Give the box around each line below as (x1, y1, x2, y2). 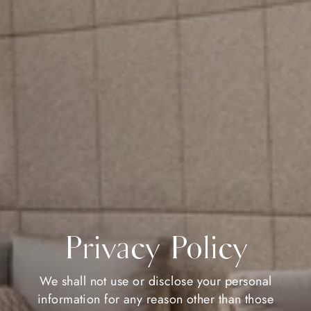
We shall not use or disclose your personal (39, 271, 272, 290)
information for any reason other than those (37, 289, 274, 308)
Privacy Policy (63, 228, 248, 268)
